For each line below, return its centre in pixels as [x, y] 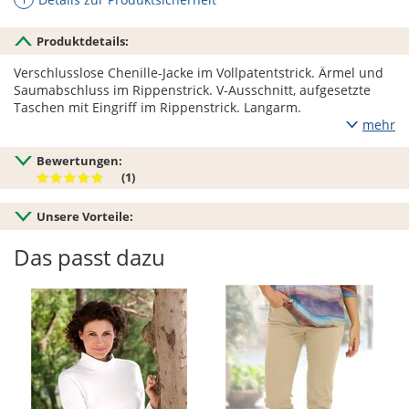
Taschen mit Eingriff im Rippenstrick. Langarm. [157, 108]
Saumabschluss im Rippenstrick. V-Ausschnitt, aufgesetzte [192, 90]
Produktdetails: [83, 42]
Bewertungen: [79, 161]
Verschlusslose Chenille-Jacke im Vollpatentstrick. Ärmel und [199, 73]
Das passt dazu [89, 257]
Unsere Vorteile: [85, 217]
